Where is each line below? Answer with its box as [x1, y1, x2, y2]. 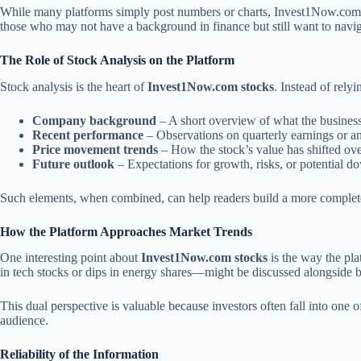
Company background [32, 113, 156, 127]
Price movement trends [32, 142, 158, 156]
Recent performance [32, 127, 143, 142]
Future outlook [32, 156, 114, 171]
